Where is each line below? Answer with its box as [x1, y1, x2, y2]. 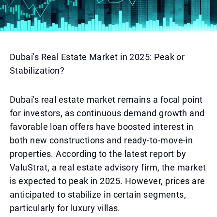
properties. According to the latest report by [10, 149, 186, 159]
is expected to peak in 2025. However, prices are [10, 176, 205, 186]
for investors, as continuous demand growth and [10, 108, 205, 118]
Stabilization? [10, 65, 65, 76]
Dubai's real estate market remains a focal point [10, 94, 203, 105]
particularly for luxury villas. [10, 203, 121, 213]
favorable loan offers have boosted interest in [10, 122, 194, 132]
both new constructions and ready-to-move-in [10, 135, 193, 145]
